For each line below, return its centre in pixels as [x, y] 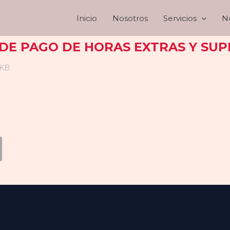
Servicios [180, 18]
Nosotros [130, 18]
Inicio [87, 18]
